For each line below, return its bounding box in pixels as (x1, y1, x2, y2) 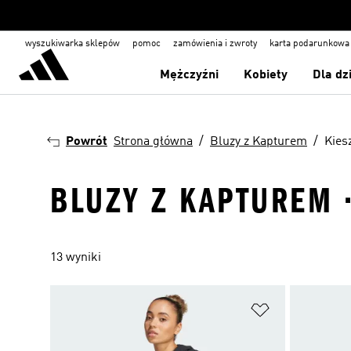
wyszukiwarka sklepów (25, 39, 120, 49)
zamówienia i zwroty (173, 39, 257, 49)
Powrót (66, 136, 107, 148)
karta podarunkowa (270, 39, 349, 49)
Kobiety (244, 69, 288, 81)
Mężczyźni (160, 69, 219, 81)
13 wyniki (50, 251, 101, 264)
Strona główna (114, 136, 193, 148)
